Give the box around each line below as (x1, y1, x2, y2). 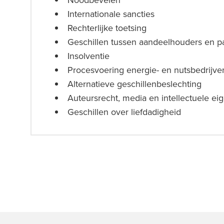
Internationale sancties (67, 7, 154, 20)
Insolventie (67, 49, 109, 62)
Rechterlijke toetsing (67, 21, 146, 34)
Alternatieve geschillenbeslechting (67, 77, 201, 90)
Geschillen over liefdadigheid (67, 105, 181, 118)
